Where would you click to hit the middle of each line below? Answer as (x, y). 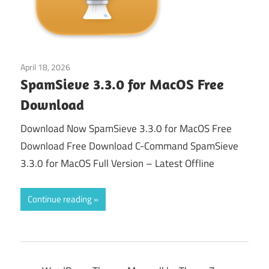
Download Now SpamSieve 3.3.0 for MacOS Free (126, 129)
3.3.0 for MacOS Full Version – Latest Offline (117, 164)
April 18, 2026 (45, 67)
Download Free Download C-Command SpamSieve (129, 146)
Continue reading (60, 199)
